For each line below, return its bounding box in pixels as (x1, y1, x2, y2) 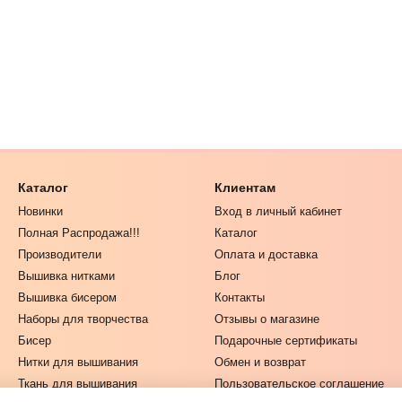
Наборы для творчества (18, 312, 148, 326)
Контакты (214, 291, 265, 304)
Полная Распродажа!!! (18, 226, 140, 240)
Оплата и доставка (214, 248, 318, 261)
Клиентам (214, 180, 275, 195)
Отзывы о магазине (214, 312, 319, 326)
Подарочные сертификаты (214, 334, 357, 347)
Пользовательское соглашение (214, 377, 384, 390)
